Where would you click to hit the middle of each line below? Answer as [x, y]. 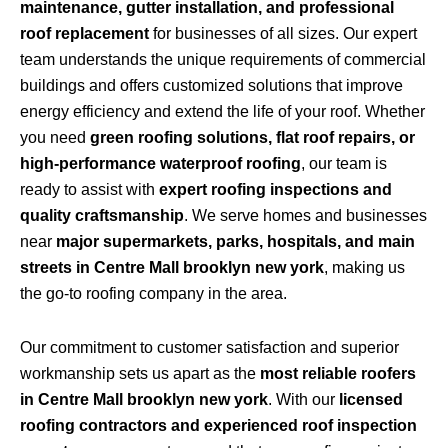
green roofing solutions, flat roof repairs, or [252, 138]
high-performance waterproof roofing [160, 164]
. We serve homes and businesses [305, 216]
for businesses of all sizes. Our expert [283, 34]
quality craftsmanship [102, 216]
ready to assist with [89, 190]
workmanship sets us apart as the [140, 374]
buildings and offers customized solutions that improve [211, 86]
